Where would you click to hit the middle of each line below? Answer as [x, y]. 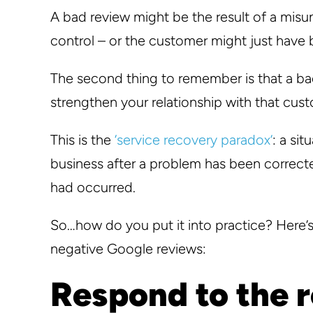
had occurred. [93, 187]
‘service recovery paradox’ [194, 139]
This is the [82, 139]
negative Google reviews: [128, 248]
